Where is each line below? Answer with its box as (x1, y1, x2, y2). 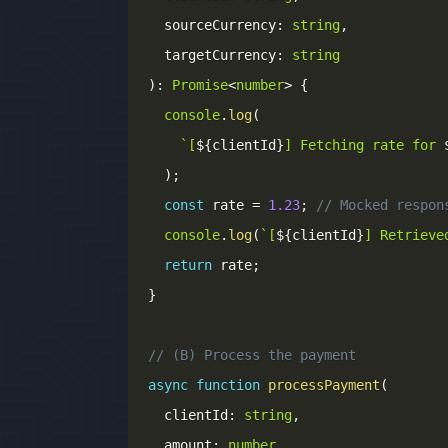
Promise (172, 77, 228, 93)
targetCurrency (148, 47, 276, 63)
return (164, 257, 212, 273)
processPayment (268, 377, 380, 393)
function (196, 377, 260, 393)
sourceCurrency (148, 17, 276, 33)
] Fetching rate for (284, 137, 444, 153)
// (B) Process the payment (148, 347, 356, 363)
